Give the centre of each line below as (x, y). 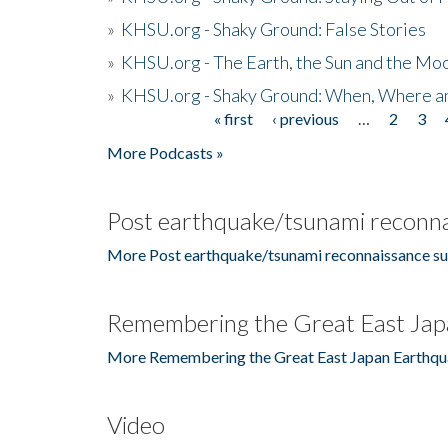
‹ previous (305, 118)
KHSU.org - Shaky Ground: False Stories (273, 28)
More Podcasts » (165, 152)
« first (233, 118)
